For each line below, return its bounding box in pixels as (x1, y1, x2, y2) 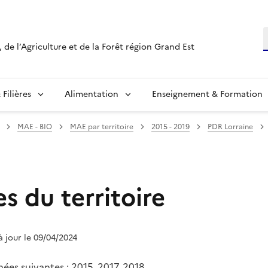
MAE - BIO (17, 121, 52, 132)
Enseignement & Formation (152, 87, 263, 100)
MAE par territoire (70, 121, 133, 132)
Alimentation (65, 87, 118, 100)
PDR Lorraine (208, 121, 253, 132)
